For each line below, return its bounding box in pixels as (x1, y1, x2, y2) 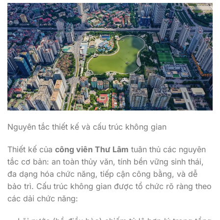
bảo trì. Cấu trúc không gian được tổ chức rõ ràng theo (7, 181, 212, 191)
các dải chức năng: (7, 193, 78, 203)
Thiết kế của (7, 144, 55, 154)
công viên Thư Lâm (55, 144, 129, 154)
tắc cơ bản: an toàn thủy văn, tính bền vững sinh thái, (7, 156, 204, 166)
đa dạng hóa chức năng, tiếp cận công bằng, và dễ (7, 168, 197, 179)
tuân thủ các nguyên (129, 144, 206, 154)
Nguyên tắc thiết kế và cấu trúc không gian (7, 122, 166, 132)
